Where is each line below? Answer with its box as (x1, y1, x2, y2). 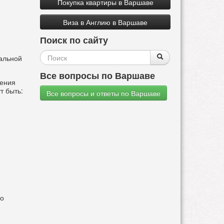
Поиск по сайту (40, 33, 108, 46)
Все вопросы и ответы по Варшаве (46, 88, 161, 98)
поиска (40, 68, 96, 91)
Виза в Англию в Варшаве (63, 17, 148, 27)
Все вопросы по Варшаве (40, 69, 155, 82)
